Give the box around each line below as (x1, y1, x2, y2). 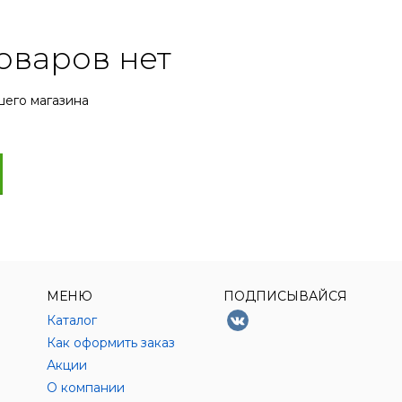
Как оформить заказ (46, 335, 175, 352)
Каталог (46, 312, 97, 329)
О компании (46, 380, 125, 397)
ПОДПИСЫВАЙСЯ (223, 288, 348, 305)
